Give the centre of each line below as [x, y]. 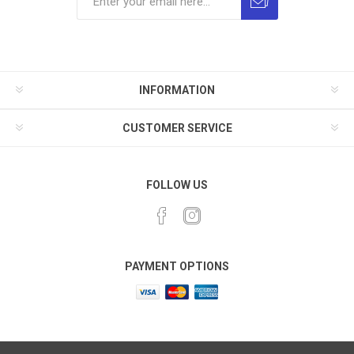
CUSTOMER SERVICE [177, 128]
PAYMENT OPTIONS [177, 266]
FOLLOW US [177, 185]
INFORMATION [177, 90]
